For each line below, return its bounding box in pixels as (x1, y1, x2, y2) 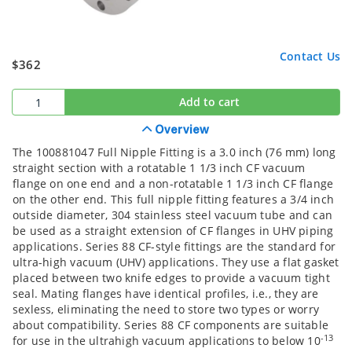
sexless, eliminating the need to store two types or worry (13, 302, 319, 317)
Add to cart (178, 94, 240, 110)
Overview (152, 125, 210, 137)
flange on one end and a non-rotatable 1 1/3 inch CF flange (13, 176, 334, 192)
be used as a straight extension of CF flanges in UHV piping (13, 223, 334, 239)
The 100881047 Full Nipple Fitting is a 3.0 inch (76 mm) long (13, 145, 336, 160)
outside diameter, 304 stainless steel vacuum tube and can (13, 207, 332, 223)
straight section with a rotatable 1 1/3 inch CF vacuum (13, 160, 306, 176)
